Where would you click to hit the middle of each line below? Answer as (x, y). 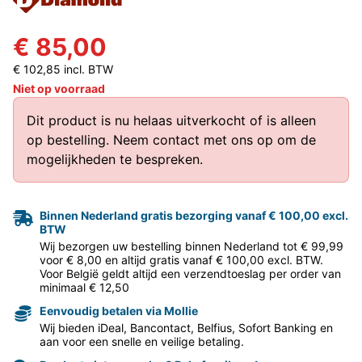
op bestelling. (70, 139)
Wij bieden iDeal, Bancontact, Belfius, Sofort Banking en (186, 327)
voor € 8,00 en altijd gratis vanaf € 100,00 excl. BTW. (181, 259)
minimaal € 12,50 (84, 287)
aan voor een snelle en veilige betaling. (142, 341)
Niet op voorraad (59, 88)
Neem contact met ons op (193, 139)
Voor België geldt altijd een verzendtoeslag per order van (190, 273)
